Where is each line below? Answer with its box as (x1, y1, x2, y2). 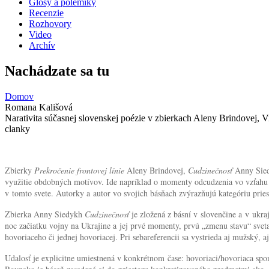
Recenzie (29, 7, 64, 18)
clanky (5, 123, 30, 134)
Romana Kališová (5, 101, 73, 112)
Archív (29, 40, 55, 50)
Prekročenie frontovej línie (34, 164, 124, 176)
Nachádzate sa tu (5, 62, 109, 79)
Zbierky (5, 164, 34, 176)
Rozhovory (29, 18, 71, 29)
